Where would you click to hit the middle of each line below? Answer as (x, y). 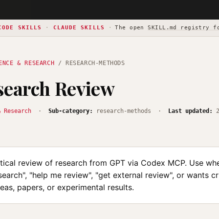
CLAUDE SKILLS (79, 28)
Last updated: (190, 111)
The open (131, 28)
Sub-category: (71, 111)
